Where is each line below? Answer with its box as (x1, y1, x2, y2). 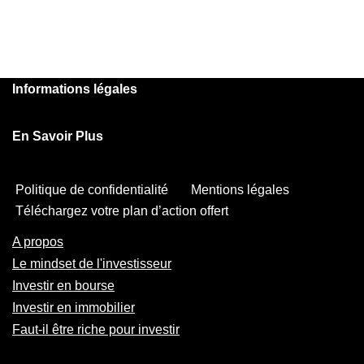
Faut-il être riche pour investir (12, 323, 180, 336)
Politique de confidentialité (15, 183, 168, 197)
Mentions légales (191, 183, 289, 197)
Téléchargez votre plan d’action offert (15, 204, 228, 218)
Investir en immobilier (12, 301, 135, 314)
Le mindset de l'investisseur (12, 257, 171, 271)
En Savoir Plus (12, 129, 103, 143)
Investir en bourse (12, 279, 115, 292)
